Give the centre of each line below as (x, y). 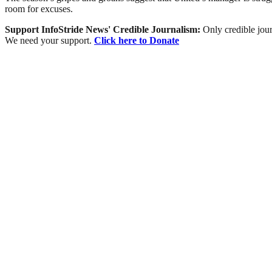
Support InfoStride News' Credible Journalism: (104, 29)
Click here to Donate (137, 40)
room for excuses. (39, 8)
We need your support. (49, 40)
